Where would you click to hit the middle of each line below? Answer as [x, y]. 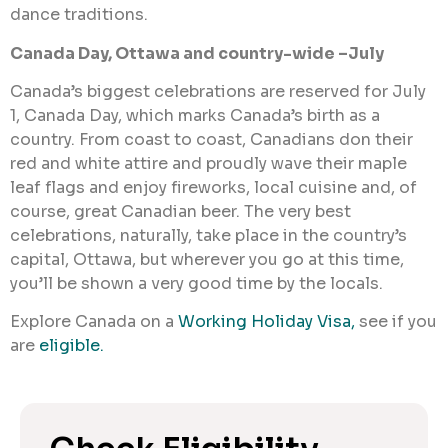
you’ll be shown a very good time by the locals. [196, 284]
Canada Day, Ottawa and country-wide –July [197, 53]
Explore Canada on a [94, 322]
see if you [396, 322]
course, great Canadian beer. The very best [180, 212]
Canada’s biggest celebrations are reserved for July [218, 92]
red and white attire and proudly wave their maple [208, 164]
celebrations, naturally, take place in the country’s [208, 236]
